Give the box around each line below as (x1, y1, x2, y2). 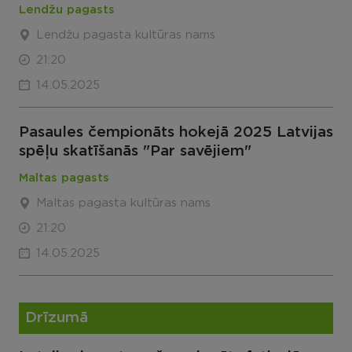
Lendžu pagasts (19, 4, 115, 16)
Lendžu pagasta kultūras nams (36, 29, 215, 41)
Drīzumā (25, 310, 88, 325)
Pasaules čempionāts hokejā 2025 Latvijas (19, 125, 333, 140)
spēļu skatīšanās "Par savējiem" (19, 144, 251, 159)
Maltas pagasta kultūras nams (36, 197, 211, 209)
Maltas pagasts (19, 172, 109, 184)
